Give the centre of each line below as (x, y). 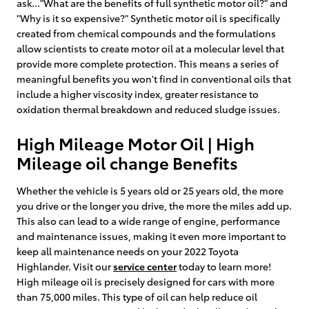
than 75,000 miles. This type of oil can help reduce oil (137, 296)
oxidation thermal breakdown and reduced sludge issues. (148, 109)
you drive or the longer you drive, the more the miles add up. (154, 205)
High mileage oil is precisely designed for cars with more (146, 281)
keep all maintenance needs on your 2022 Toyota (128, 251)
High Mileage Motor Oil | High (136, 142)
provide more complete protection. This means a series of (148, 63)
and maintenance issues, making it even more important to (151, 236)
